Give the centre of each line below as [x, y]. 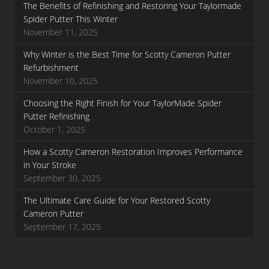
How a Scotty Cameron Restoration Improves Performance [133, 152]
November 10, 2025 [61, 81]
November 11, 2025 [61, 32]
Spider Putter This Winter [71, 19]
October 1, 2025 [54, 129]
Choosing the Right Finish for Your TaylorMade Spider [122, 103]
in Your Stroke [50, 165]
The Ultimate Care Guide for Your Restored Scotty [117, 200]
